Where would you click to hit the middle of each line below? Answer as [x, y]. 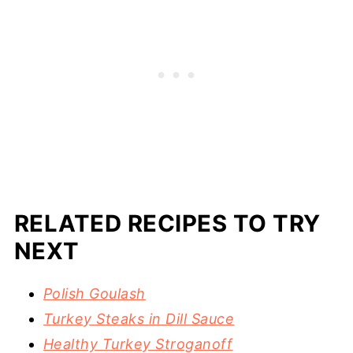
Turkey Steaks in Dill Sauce [139, 319]
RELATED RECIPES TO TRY [167, 224]
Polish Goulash [94, 294]
